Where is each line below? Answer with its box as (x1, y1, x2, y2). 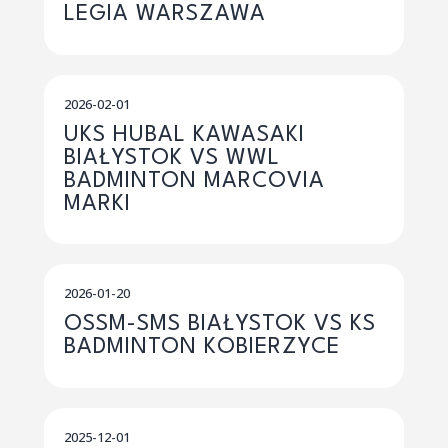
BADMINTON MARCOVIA (64, 169, 325, 192)
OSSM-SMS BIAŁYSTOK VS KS (64, 313, 376, 336)
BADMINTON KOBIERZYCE (64, 336, 340, 359)
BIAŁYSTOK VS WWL (64, 146, 280, 169)
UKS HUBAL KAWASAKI (64, 123, 305, 146)
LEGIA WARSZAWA (64, 3, 266, 26)
